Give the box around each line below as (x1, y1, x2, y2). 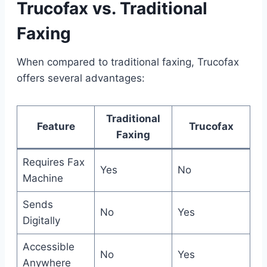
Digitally (22, 214, 60, 226)
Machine (22, 172, 63, 184)
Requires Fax (22, 156, 85, 168)
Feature (36, 120, 75, 132)
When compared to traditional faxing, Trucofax (17, 55, 239, 68)
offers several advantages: (17, 72, 145, 84)
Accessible (22, 240, 74, 253)
